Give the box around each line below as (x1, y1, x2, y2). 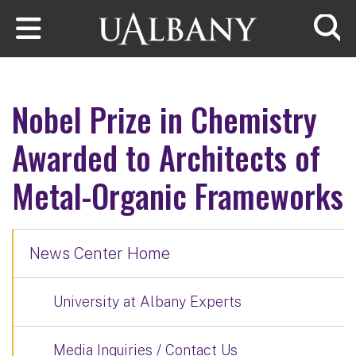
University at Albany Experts (53, 292, 242, 310)
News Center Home (29, 243, 170, 263)
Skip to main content (2, 2, 141, 20)
